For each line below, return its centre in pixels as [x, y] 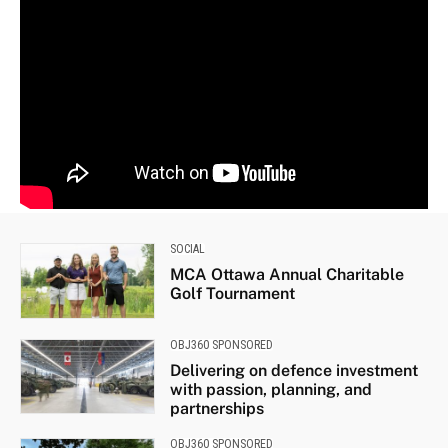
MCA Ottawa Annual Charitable [286, 275]
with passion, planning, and [270, 389]
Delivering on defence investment [293, 370]
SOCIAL [187, 249]
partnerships [216, 408]
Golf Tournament [232, 294]
